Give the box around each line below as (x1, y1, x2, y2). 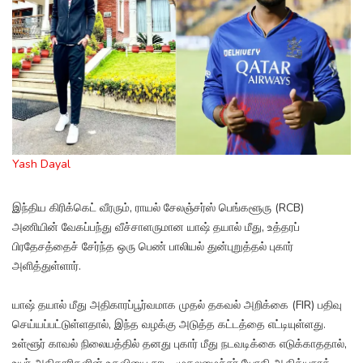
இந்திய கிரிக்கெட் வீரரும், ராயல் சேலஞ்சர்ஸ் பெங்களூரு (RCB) (12, 200, 304, 216)
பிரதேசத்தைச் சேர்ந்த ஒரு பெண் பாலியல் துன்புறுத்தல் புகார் (12, 239, 293, 255)
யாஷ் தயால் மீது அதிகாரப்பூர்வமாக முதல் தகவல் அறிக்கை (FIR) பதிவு (12, 297, 342, 314)
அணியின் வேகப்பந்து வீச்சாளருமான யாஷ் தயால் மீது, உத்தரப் (12, 220, 300, 236)
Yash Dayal (12, 156, 70, 173)
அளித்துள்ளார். (12, 258, 81, 275)
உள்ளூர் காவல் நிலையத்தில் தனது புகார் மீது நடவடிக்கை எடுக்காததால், (12, 336, 347, 352)
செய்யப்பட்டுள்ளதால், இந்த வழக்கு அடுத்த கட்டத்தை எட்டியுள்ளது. (12, 317, 326, 333)
